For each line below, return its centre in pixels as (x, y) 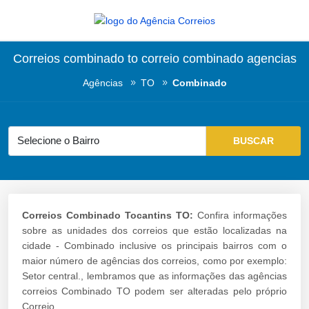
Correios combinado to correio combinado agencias (154, 59)
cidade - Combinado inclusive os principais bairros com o (154, 245)
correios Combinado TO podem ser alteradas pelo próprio (154, 291)
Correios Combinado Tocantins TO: (108, 215)
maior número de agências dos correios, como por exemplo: (154, 260)
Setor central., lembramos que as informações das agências (154, 276)
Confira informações (240, 215)
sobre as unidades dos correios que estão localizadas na (154, 230)
